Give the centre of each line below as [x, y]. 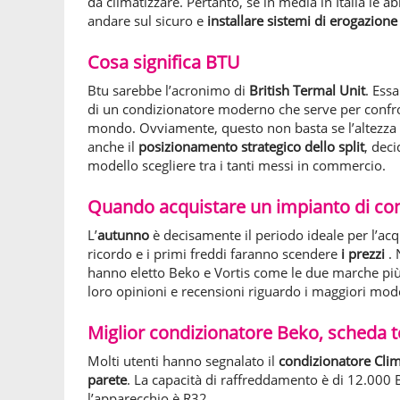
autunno [125, 235]
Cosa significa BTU [164, 62]
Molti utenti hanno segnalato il [183, 361]
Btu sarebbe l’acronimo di [168, 90]
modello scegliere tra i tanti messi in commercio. [237, 165]
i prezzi [365, 254]
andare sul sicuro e [147, 21]
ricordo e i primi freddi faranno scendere [214, 254]
